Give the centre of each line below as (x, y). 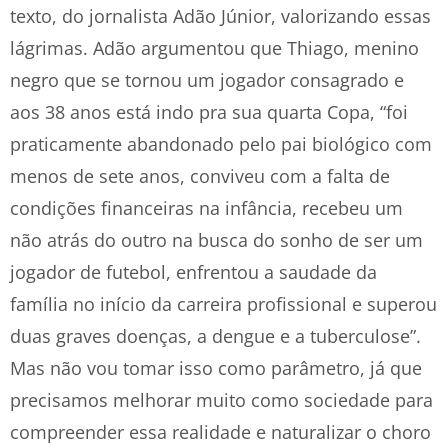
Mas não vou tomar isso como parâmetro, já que (216, 368)
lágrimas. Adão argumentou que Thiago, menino (214, 48)
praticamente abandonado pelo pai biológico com (221, 144)
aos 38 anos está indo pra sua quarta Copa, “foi (209, 112)
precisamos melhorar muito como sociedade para (221, 400)
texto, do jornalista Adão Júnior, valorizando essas (220, 16)
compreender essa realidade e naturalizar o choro (220, 432)
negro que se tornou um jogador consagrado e (207, 80)
